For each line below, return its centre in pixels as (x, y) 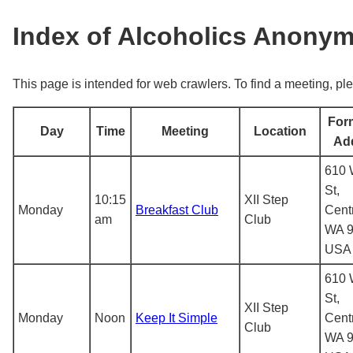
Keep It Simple (176, 318)
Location (280, 131)
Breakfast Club (177, 210)
